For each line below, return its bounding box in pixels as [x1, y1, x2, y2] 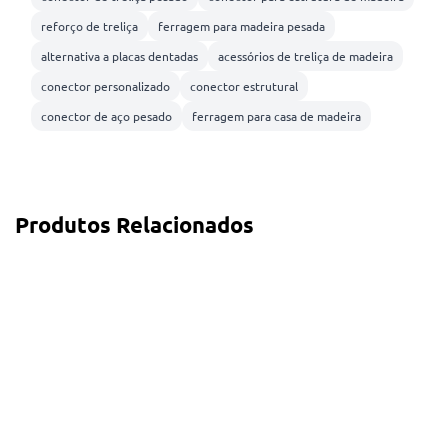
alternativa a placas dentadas [41, 48, 198, 65]
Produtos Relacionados [15, 211, 254, 239]
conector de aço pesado [41, 108, 172, 125]
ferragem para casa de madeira [192, 108, 361, 125]
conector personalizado [41, 78, 170, 95]
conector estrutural [190, 78, 298, 95]
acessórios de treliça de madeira [218, 48, 393, 65]
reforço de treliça [41, 18, 138, 35]
